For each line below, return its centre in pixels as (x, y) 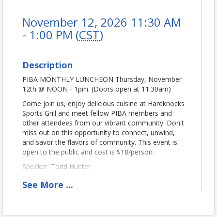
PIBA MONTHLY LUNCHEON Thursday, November (102, 79)
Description (47, 65)
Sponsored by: (46, 181)
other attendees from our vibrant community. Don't (103, 123)
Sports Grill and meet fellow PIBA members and (97, 113)
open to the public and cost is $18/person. (88, 152)
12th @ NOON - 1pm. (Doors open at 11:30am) (98, 89)
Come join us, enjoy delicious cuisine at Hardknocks (103, 103)
